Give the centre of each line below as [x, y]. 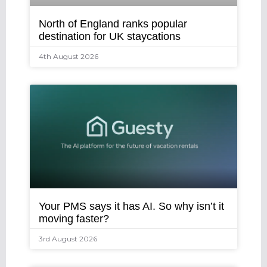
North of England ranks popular [113, 24]
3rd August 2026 [68, 238]
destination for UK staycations [110, 36]
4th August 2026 [69, 56]
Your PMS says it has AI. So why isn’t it [131, 206]
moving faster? [74, 218]
